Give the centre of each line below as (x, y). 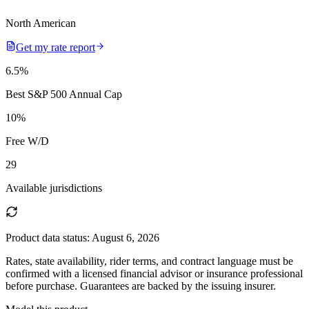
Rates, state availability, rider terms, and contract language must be (149, 261)
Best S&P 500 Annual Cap (64, 94)
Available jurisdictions (54, 188)
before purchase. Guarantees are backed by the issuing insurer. (141, 286)
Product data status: (49, 237)
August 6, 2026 (126, 237)
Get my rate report (56, 47)
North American (41, 23)
